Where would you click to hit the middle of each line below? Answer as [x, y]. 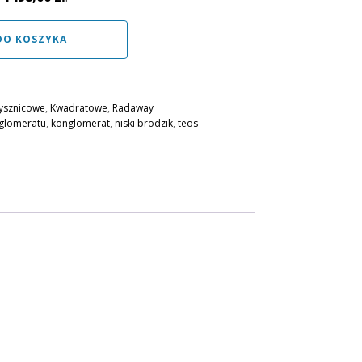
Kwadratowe [78, 108]
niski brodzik [143, 123]
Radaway [133, 108]
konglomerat [80, 123]
